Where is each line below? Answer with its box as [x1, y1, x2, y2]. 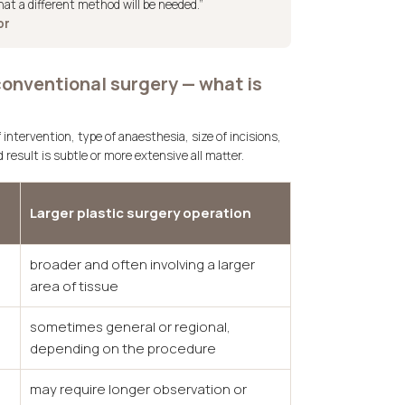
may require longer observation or [30, 380, 247, 399]
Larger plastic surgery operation [30, 203, 251, 222]
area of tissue [30, 277, 118, 296]
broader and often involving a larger [30, 255, 255, 274]
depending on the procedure [30, 339, 216, 358]
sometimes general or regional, [30, 317, 231, 336]
